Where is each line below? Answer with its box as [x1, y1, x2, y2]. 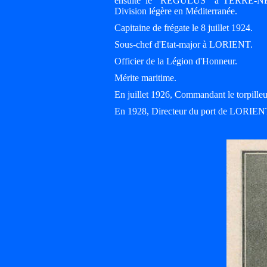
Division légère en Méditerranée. [114, 6, 237, 16]
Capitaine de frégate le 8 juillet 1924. [114, 23, 253, 33]
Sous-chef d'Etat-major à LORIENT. [114, 39, 253, 49]
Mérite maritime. [114, 73, 176, 83]
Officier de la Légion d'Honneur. [114, 56, 237, 66]
